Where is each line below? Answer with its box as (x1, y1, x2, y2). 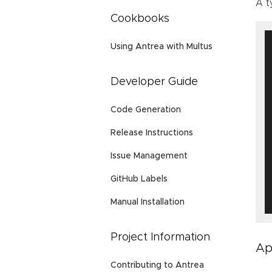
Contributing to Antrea (110, 261, 204, 270)
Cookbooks (110, 13, 169, 25)
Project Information (110, 232, 210, 243)
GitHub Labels (110, 175, 168, 184)
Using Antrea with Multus (110, 42, 212, 52)
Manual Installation (110, 198, 185, 207)
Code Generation (110, 106, 181, 115)
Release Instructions (110, 129, 193, 138)
